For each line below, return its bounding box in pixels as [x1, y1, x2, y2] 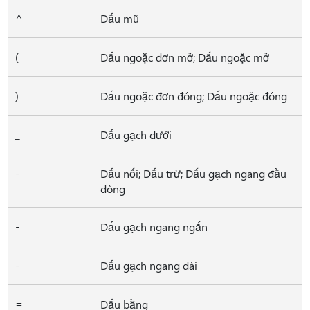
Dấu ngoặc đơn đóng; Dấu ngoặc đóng [100, 89, 287, 103]
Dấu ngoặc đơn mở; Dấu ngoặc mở [100, 50, 269, 64]
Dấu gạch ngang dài [100, 258, 197, 273]
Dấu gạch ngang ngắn [100, 219, 208, 234]
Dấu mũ [100, 11, 139, 26]
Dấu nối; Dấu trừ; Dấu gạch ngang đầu [100, 166, 286, 181]
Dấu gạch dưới [100, 127, 172, 142]
